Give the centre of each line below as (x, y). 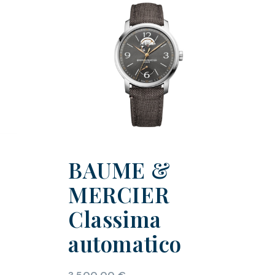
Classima (114, 219)
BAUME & (119, 170)
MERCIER (118, 195)
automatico (125, 244)
